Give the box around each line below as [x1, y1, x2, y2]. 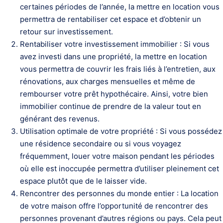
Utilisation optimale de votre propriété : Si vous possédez [20, 126, 222, 136]
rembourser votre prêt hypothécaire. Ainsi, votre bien [20, 89, 208, 99]
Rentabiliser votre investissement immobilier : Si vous [20, 39, 210, 49]
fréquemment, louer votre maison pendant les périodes [20, 151, 215, 161]
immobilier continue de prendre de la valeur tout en [20, 102, 201, 111]
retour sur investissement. [20, 27, 113, 36]
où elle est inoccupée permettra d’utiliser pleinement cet [20, 164, 219, 173]
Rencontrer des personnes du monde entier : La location [20, 189, 219, 198]
